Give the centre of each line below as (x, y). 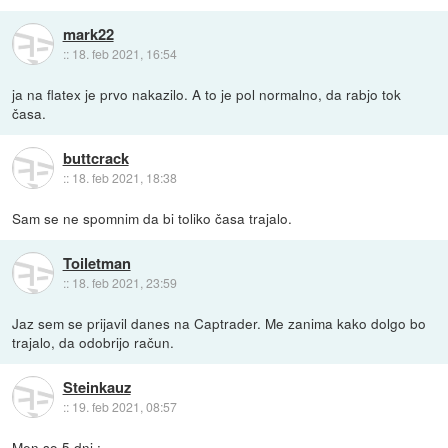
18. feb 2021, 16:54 (124, 53)
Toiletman (96, 262)
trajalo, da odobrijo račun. (93, 341)
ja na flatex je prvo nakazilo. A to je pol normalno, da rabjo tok (207, 93)
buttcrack (95, 157)
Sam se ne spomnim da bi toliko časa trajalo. (152, 217)
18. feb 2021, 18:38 (124, 177)
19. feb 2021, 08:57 (124, 406)
